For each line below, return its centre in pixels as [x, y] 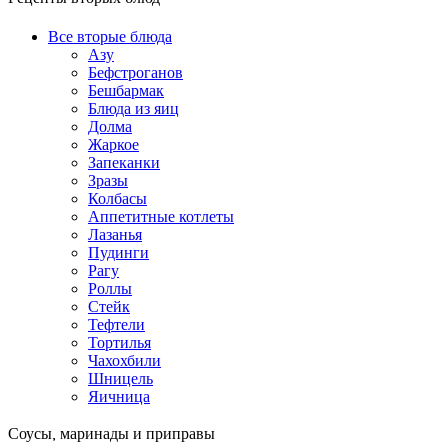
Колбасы [117, 199]
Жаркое [113, 145]
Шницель [120, 379]
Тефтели [116, 325]
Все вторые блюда [110, 37]
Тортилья [119, 343]
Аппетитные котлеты [161, 217]
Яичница [119, 397]
